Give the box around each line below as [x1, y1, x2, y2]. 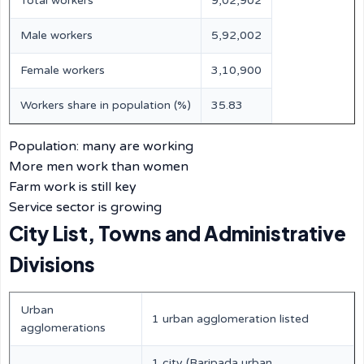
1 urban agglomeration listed [152, 312, 309, 326]
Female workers [20, 63, 105, 77]
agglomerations [20, 321, 106, 335]
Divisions [9, 252, 95, 276]
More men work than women [9, 158, 188, 175]
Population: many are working [9, 138, 193, 154]
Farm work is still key [9, 179, 136, 195]
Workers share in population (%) [20, 98, 191, 112]
